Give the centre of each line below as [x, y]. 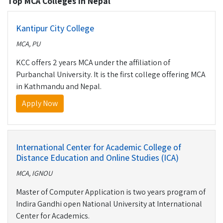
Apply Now [40, 103]
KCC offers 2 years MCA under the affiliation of [93, 62]
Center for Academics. [53, 216]
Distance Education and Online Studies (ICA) [97, 158]
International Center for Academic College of [99, 147]
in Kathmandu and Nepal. [59, 86]
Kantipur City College [55, 28]
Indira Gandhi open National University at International [109, 204]
